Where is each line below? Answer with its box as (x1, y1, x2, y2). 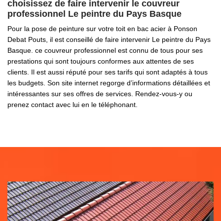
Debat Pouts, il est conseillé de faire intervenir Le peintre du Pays (7, 36, 211, 43)
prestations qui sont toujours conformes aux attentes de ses (7, 57, 194, 65)
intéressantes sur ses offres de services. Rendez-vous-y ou (7, 90, 192, 98)
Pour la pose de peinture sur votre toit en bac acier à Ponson (7, 25, 197, 33)
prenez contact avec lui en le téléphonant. (7, 101, 138, 109)
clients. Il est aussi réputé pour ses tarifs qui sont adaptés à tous (7, 68, 208, 76)
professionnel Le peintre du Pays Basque (7, 9, 182, 19)
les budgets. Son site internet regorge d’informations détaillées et (7, 79, 210, 87)
